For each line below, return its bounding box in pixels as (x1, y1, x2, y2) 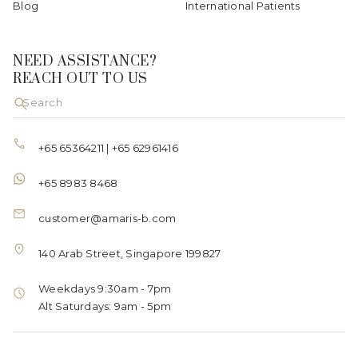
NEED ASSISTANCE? (13, 52, 157, 70)
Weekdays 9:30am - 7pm (38, 281, 172, 295)
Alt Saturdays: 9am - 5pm (38, 299, 171, 312)
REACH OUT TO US (13, 70, 148, 88)
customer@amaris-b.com (38, 211, 177, 225)
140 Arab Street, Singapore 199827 (38, 246, 221, 260)
